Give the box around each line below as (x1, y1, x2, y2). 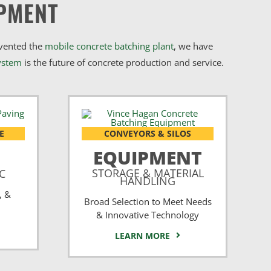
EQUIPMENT (93, 145, 202, 170)
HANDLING (120, 173, 175, 188)
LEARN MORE (115, 229, 171, 241)
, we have (173, 39, 213, 52)
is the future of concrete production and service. (21, 56, 224, 68)
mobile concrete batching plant (44, 39, 174, 52)
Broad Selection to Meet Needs (83, 195, 212, 207)
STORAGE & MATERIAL (91, 165, 204, 180)
